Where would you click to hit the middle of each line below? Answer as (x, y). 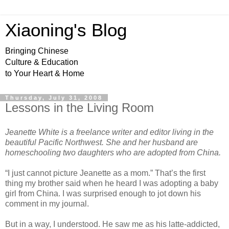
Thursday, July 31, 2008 (54, 98)
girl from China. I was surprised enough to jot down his (103, 193)
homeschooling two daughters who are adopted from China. (113, 152)
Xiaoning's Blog (66, 30)
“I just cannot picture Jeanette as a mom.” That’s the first (105, 173)
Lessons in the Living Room (79, 108)
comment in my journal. (47, 203)
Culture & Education (42, 62)
